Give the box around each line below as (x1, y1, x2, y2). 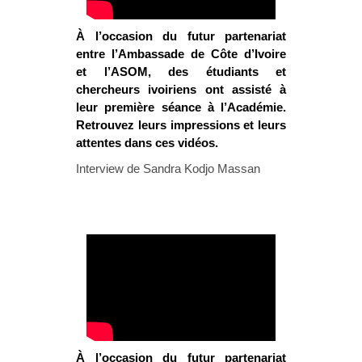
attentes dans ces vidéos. (76, 135, 218, 149)
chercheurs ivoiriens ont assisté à (76, 82, 286, 96)
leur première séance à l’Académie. (76, 99, 286, 114)
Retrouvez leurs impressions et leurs (76, 117, 286, 132)
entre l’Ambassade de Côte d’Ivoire (76, 46, 286, 61)
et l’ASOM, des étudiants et (76, 64, 286, 78)
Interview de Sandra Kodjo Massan (76, 161, 260, 175)
